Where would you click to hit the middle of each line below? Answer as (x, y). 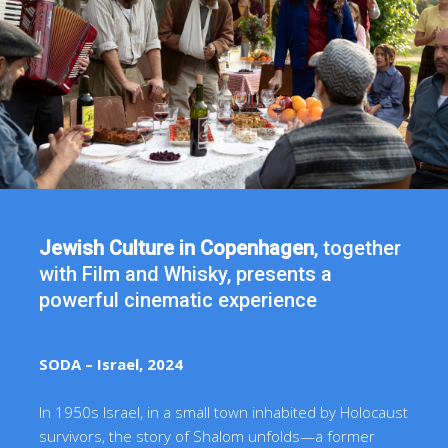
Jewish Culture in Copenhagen (177, 248)
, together (358, 248)
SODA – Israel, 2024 (111, 364)
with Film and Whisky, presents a (186, 274)
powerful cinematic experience (178, 300)
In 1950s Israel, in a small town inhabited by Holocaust (224, 412)
